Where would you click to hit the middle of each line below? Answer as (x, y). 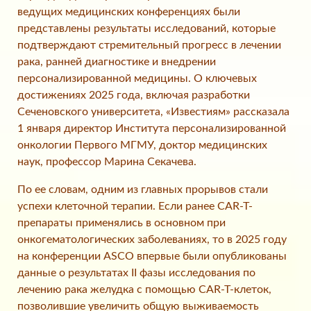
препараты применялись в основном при (121, 223)
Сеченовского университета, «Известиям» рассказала (153, 112)
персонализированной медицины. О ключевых (137, 79)
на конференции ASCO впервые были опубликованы (152, 257)
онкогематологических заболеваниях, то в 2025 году (152, 240)
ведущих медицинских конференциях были (129, 12)
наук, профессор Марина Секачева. (107, 162)
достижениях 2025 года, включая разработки (134, 95)
